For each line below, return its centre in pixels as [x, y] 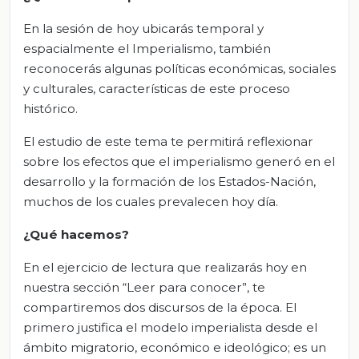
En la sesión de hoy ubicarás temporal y [143, 28]
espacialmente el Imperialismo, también [147, 48]
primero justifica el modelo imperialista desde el [170, 327]
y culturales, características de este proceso [157, 88]
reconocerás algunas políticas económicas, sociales [179, 68]
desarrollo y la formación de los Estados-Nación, [169, 181]
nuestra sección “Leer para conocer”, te [144, 287]
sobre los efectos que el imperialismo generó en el [179, 161]
